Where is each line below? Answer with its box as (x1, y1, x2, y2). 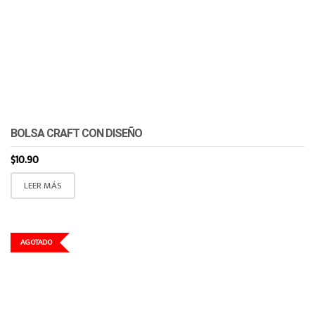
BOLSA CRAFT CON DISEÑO (11, 127, 142, 141)
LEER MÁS (24, 177, 62, 193)
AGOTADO (20, 236, 52, 250)
